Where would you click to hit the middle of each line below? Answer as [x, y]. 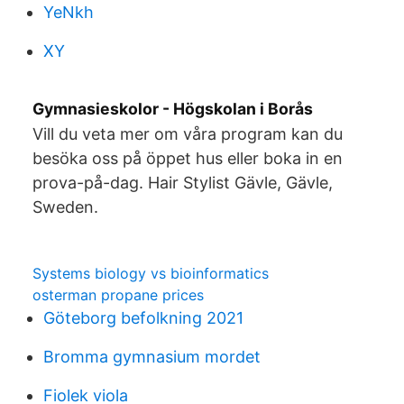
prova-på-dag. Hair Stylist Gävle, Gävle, [183, 183]
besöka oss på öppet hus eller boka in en [188, 158]
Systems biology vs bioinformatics [151, 273]
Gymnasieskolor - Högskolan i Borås [173, 109]
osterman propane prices [118, 295]
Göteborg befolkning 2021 [143, 318]
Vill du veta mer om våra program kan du [188, 134]
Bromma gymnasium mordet [152, 357]
